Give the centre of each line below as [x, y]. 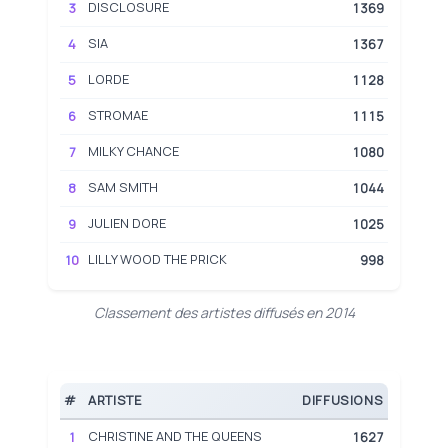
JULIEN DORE [127, 222]
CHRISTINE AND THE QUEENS [175, 435]
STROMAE [118, 114]
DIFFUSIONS [343, 399]
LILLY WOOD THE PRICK [157, 258]
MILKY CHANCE [133, 150]
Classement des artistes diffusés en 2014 [224, 312]
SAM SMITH [123, 186]
